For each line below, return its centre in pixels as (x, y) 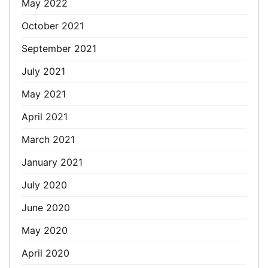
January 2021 (52, 162)
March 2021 (48, 139)
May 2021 (44, 94)
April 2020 (45, 253)
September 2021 (59, 48)
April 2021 (45, 117)
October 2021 (53, 26)
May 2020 (45, 230)
